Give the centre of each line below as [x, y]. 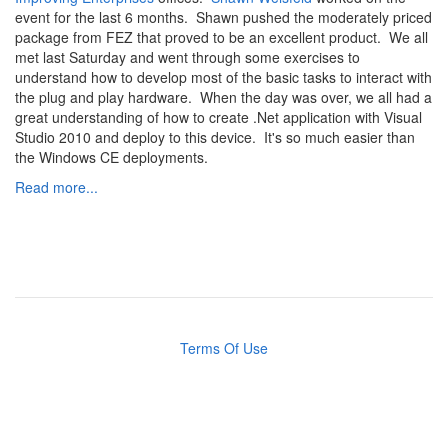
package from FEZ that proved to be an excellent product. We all [221, 37]
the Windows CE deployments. [113, 157]
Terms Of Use [224, 348]
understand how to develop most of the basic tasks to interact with [223, 77]
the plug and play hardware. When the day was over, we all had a [223, 97]
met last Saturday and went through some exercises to [187, 57]
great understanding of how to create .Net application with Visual [218, 117]
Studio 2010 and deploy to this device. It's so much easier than [215, 137]
